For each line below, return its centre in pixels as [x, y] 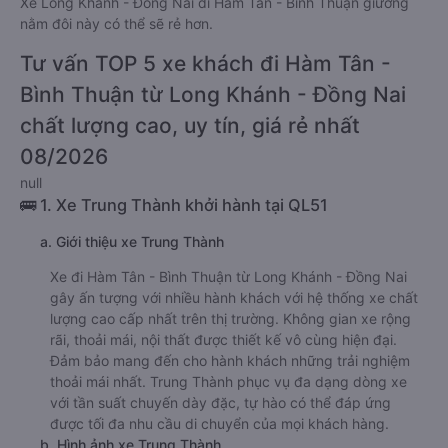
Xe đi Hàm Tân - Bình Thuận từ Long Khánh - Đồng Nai [228, 348]
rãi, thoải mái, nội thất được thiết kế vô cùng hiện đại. [223, 411]
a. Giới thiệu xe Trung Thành [132, 313]
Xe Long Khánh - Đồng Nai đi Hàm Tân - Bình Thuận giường [214, 74]
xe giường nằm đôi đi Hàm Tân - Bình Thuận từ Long [236, 11]
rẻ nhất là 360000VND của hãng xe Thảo [275, 32]
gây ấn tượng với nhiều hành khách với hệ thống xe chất [234, 369]
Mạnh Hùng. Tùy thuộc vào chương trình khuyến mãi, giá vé [215, 53]
